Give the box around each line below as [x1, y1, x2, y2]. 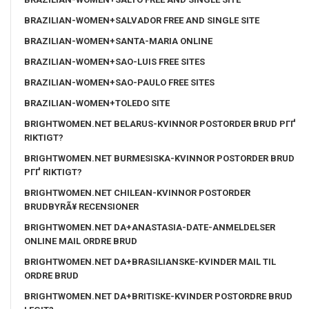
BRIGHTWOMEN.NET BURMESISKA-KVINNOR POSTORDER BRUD [24, 152, 295, 163]
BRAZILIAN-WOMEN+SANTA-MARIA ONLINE [24, 35, 212, 46]
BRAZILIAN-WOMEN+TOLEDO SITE [24, 97, 170, 108]
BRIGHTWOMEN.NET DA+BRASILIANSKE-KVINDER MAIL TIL [24, 256, 276, 267]
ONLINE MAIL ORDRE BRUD [24, 235, 137, 246]
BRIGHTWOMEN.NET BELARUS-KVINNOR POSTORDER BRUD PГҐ [24, 118, 296, 129]
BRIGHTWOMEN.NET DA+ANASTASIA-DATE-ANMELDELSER [24, 221, 275, 232]
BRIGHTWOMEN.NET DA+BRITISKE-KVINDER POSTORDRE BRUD [24, 290, 292, 301]
